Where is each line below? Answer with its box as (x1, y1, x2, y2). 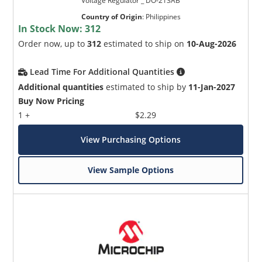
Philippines (145, 11, 181, 22)
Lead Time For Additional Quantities (30, 65, 177, 77)
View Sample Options (88, 164, 174, 175)
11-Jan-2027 (188, 81, 236, 92)
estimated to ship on (101, 37, 187, 49)
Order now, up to (18, 37, 88, 49)
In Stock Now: (18, 22, 85, 35)
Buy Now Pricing (18, 95, 85, 106)
